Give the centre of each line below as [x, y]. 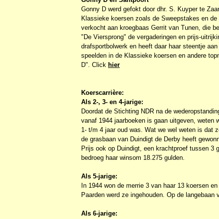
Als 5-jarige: [99, 176]
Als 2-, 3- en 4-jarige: [112, 102]
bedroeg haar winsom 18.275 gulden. [133, 157]
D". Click [95, 65]
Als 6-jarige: [99, 213]
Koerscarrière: [102, 92]
